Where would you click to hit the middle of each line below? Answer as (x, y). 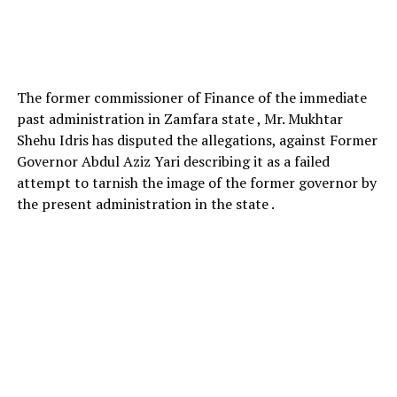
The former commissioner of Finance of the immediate (191, 97)
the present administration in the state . (145, 203)
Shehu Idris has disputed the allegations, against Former (197, 140)
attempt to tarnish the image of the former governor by (196, 182)
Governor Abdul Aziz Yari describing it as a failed (173, 161)
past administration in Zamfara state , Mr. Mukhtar (179, 118)
